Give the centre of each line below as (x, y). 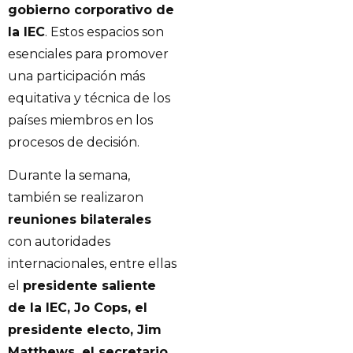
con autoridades (59, 242)
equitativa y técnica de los (89, 98)
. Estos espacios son (104, 32)
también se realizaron (76, 198)
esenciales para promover (88, 54)
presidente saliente (89, 286)
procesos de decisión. (74, 142)
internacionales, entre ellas (92, 264)
